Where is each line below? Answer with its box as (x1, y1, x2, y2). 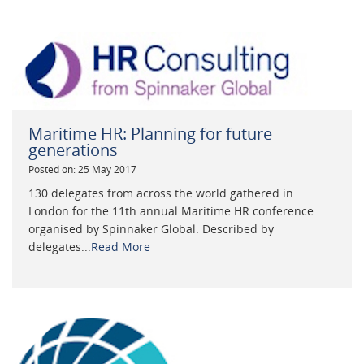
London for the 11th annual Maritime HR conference (28, 203, 314, 219)
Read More (91, 239, 150, 255)
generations (28, 138, 118, 161)
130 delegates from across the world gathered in (28, 185, 293, 201)
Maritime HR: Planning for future (28, 122, 272, 145)
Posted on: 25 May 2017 (28, 162, 136, 176)
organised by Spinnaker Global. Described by (28, 221, 274, 237)
